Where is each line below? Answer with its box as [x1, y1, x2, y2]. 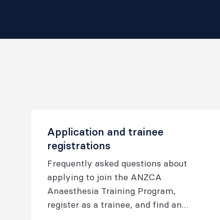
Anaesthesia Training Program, [47, 185, 176, 196]
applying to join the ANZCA [47, 171, 162, 183]
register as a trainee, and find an [47, 199, 182, 210]
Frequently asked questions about [47, 158, 187, 169]
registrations [47, 139, 110, 152]
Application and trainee [47, 125, 164, 138]
